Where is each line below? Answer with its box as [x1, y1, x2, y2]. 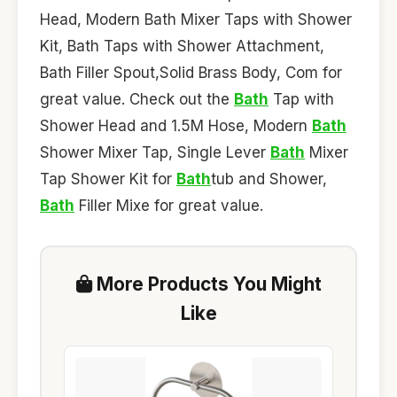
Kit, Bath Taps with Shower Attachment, [40, 37, 324, 56]
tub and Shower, [211, 170, 327, 189]
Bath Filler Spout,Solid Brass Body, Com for [40, 64, 342, 82]
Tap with [269, 90, 334, 109]
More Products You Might [91, 273, 322, 296]
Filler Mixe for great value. [74, 197, 263, 215]
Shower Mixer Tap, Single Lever [40, 144, 270, 162]
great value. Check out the [40, 90, 234, 109]
